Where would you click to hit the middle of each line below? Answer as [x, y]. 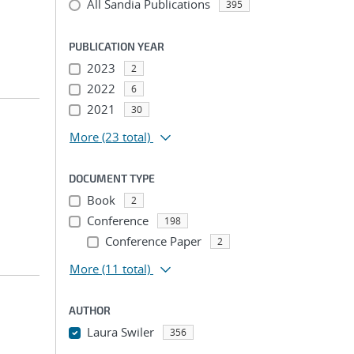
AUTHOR [90, 310]
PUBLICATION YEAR [117, 46]
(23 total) [126, 137]
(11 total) [126, 269]
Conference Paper [153, 241]
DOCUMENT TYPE [112, 178]
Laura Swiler [120, 332]
